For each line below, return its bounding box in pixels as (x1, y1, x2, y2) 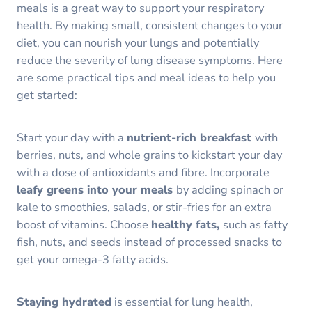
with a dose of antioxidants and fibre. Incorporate (17, 164, 270, 180)
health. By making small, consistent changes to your (17, 17, 283, 33)
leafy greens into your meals (17, 181, 176, 198)
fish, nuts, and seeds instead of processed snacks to (17, 233, 282, 250)
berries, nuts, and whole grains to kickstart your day (17, 146, 282, 163)
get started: (17, 86, 77, 103)
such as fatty (223, 216, 288, 233)
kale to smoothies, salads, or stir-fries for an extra (17, 198, 272, 215)
